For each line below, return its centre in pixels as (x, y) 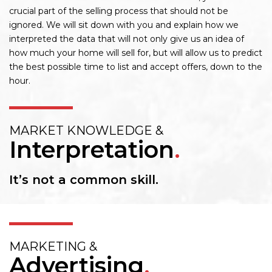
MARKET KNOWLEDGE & (86, 131)
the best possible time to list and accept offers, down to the (136, 67)
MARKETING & (53, 246)
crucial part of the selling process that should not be (119, 11)
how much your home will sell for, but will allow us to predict (136, 53)
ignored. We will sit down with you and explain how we (124, 25)
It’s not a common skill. (84, 180)
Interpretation (92, 150)
